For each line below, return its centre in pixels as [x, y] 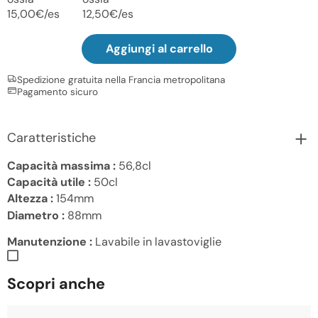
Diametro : [36, 215]
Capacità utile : [49, 182]
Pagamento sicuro [57, 92]
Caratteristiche [51, 138]
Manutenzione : [50, 242]
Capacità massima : [61, 165]
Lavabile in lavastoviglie [157, 242]
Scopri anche [56, 284]
